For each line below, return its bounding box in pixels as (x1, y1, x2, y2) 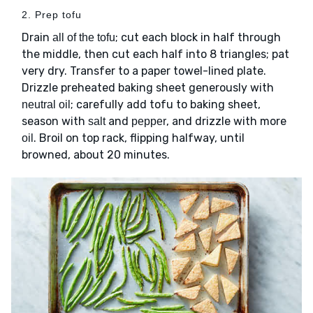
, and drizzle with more (166, 115, 286, 129)
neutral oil (22, 99, 71, 111)
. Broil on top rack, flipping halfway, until (34, 131, 245, 145)
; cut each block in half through (115, 31, 281, 45)
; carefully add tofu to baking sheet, (71, 98, 261, 112)
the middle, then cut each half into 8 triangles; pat (22, 48, 289, 61)
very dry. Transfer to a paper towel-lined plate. (22, 64, 266, 78)
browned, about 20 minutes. (22, 148, 170, 162)
